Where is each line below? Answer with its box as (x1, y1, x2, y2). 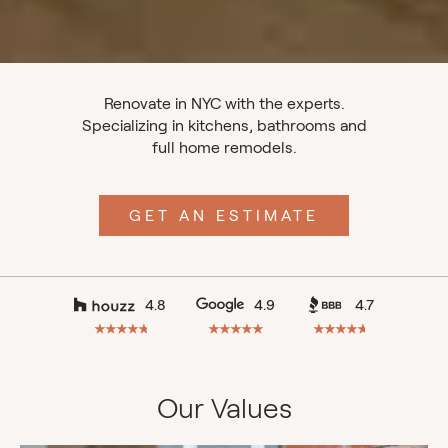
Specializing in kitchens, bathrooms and (81, 117, 367, 135)
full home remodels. (151, 139, 297, 157)
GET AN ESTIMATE (129, 207, 319, 225)
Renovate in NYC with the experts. (103, 95, 345, 113)
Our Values (156, 393, 292, 425)
